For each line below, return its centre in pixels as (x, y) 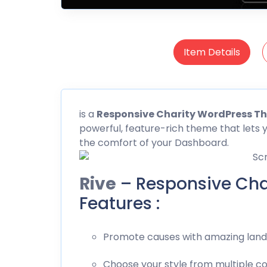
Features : (119, 203)
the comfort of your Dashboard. (154, 142)
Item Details (212, 52)
